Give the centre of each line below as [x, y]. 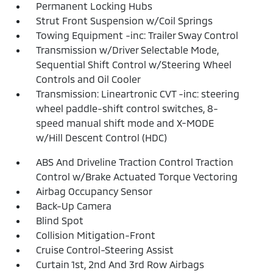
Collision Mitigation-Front [96, 235]
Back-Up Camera [74, 205]
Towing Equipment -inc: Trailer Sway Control [137, 35]
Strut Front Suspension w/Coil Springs [125, 20]
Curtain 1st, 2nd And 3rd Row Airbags [120, 264]
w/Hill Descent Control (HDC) [102, 137]
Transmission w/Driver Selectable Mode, [128, 49]
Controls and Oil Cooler [89, 79]
